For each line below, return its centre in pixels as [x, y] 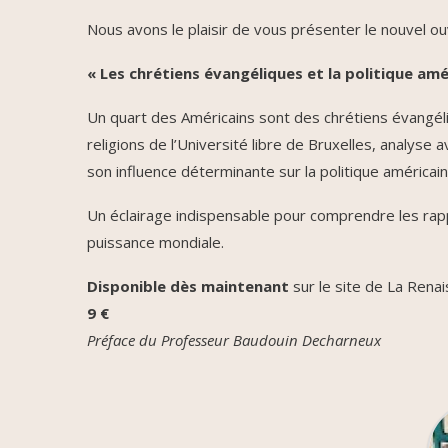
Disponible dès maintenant [188, 286]
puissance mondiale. [155, 242]
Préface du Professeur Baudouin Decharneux [234, 340]
